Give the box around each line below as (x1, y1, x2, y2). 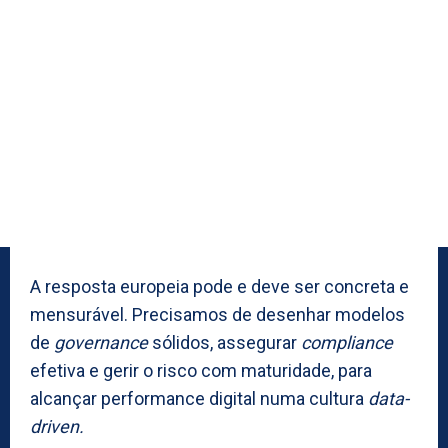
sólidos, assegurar (152, 331, 301, 353)
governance (54, 331, 152, 353)
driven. (30, 415, 84, 437)
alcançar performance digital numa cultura (30, 387, 368, 409)
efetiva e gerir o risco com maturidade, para (30, 359, 372, 381)
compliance (301, 331, 393, 353)
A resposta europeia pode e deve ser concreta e (30, 275, 409, 297)
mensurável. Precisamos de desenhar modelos (30, 303, 405, 325)
